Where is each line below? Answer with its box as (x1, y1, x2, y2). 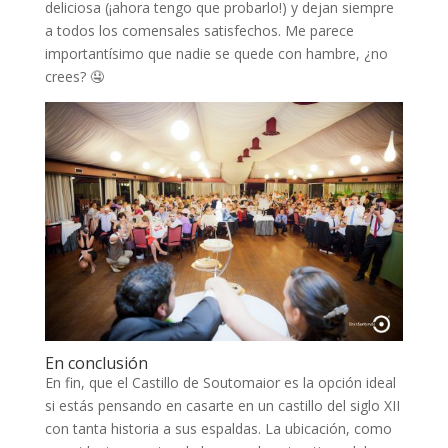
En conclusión (44, 352, 148, 375)
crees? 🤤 (44, 67, 104, 87)
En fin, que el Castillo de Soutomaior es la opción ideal (44, 373, 396, 393)
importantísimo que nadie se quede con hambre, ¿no (44, 44, 388, 64)
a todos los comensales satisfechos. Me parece (44, 21, 354, 41)
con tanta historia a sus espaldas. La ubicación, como (44, 419, 392, 439)
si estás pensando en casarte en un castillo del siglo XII (44, 396, 400, 416)
